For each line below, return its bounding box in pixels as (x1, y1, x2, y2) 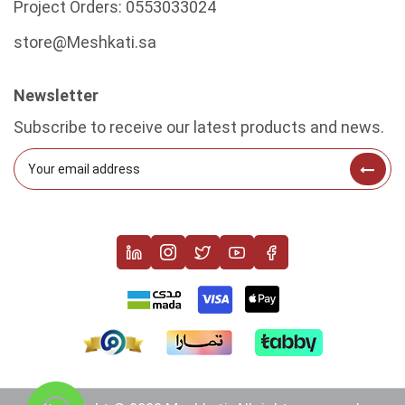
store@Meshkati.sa (14, 33, 156, 52)
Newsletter (14, 86, 99, 105)
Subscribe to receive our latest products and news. (14, 118, 384, 137)
